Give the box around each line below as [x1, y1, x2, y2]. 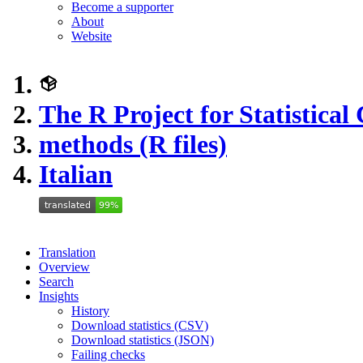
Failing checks [71, 348, 145, 361]
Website [71, 29, 112, 43]
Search [39, 275, 74, 288]
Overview [39, 260, 90, 274]
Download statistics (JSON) [71, 333, 214, 347]
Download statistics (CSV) [71, 318, 208, 332]
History [71, 304, 109, 318]
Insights [39, 289, 79, 303]
